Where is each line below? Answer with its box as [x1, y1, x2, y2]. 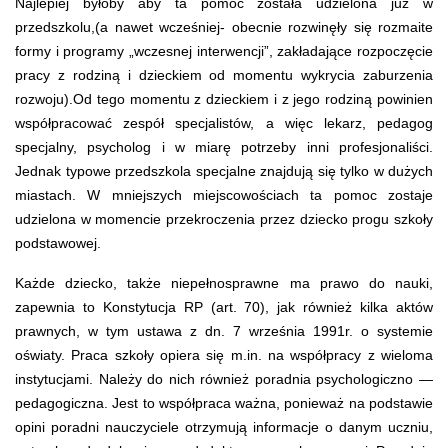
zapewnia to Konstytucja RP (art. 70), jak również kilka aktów [15, 298, 433, 315]
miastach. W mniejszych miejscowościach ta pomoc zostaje [15, 186, 433, 203]
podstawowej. [15, 234, 101, 251]
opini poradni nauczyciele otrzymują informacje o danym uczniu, [15, 418, 433, 435]
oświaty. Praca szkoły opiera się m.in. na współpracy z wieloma [15, 346, 433, 363]
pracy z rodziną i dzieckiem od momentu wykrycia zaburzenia [15, 66, 433, 83]
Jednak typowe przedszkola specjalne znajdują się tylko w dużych [15, 162, 433, 179]
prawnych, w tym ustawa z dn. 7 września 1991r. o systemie [15, 322, 433, 339]
